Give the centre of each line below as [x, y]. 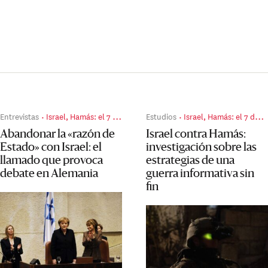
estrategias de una [191, 161]
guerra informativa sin [200, 174]
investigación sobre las [202, 148]
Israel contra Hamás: [196, 135]
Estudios [162, 116]
